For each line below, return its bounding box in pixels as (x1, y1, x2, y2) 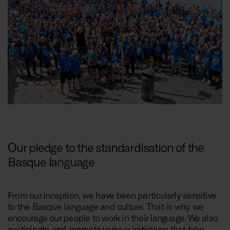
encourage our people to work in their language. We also (8, 212, 218, 223)
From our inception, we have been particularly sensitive (8, 189, 217, 201)
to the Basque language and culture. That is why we (8, 200, 204, 212)
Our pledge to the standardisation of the (8, 139, 204, 155)
